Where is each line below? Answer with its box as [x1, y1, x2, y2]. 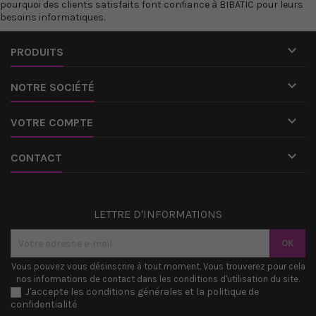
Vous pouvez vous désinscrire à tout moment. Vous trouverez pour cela [11, 261, 305, 272]
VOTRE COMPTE [11, 116, 93, 129]
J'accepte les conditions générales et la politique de [25, 286, 259, 298]
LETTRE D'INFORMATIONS [94, 207, 222, 221]
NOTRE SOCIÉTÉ [11, 80, 95, 94]
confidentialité [11, 298, 77, 310]
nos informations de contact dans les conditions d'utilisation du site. [16, 274, 300, 284]
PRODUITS [11, 45, 63, 59]
